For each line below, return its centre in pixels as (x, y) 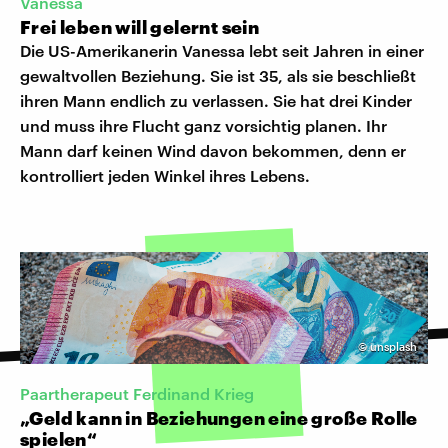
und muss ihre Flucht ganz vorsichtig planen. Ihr (203, 125)
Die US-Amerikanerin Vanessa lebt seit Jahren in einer (222, 50)
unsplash (393, 346)
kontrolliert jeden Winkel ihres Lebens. (165, 175)
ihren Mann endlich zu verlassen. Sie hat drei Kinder (216, 100)
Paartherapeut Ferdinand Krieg (137, 393)
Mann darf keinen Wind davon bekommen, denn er (213, 150)
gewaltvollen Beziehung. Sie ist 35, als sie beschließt (218, 75)
